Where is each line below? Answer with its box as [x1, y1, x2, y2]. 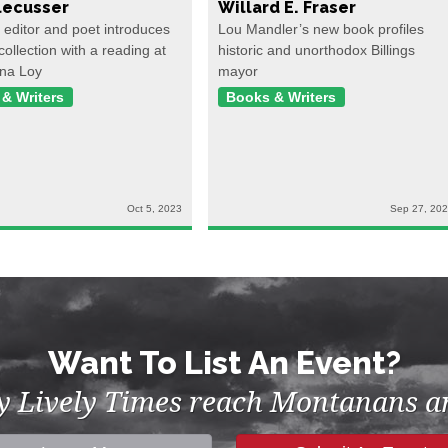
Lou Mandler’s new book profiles [218, 20, 424, 37]
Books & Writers [226, 88, 337, 105]
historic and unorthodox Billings [218, 41, 415, 58]
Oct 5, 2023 [127, 202, 182, 214]
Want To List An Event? [47, 344, 401, 382]
